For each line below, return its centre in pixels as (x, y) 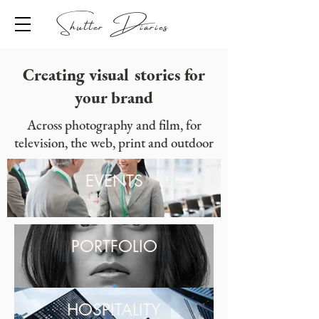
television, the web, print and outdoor (114, 143)
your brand (114, 98)
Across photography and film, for (114, 125)
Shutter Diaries (114, 23)
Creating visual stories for (114, 75)
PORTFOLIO (114, 246)
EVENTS (114, 181)
